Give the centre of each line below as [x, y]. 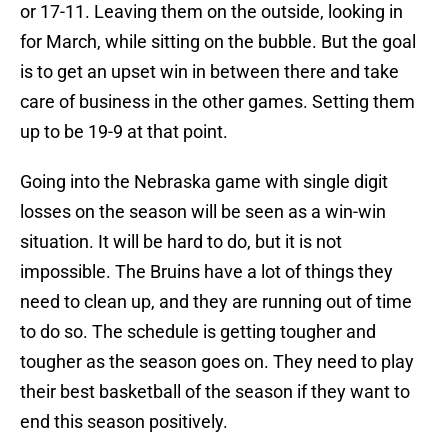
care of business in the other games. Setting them [217, 102]
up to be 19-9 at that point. [124, 132]
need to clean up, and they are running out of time [216, 302]
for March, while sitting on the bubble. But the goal [218, 42]
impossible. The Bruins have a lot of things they [206, 272]
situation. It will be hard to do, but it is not [181, 242]
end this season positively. [124, 422]
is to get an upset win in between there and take [209, 72]
